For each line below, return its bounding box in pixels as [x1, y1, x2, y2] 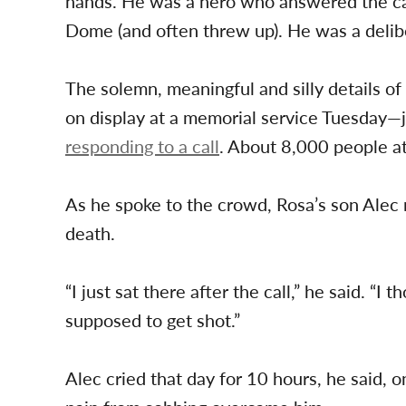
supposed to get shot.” [65, 307, 240, 333]
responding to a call [65, 133, 219, 159]
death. [65, 220, 115, 246]
